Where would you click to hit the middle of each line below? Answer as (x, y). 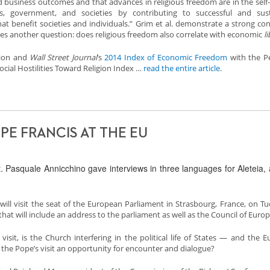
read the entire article (182, 68)
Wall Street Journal (63, 57)
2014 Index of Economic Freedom (166, 57)
